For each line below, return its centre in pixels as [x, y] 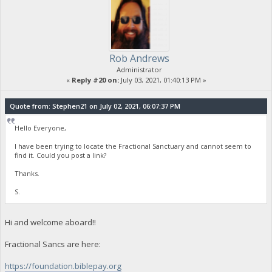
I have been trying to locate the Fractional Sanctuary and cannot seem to [133, 146]
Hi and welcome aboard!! [50, 222]
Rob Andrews [139, 59]
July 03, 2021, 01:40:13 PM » [162, 80]
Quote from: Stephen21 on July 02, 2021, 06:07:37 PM [95, 106]
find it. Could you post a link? [61, 155]
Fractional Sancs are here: [53, 244]
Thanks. [27, 173]
